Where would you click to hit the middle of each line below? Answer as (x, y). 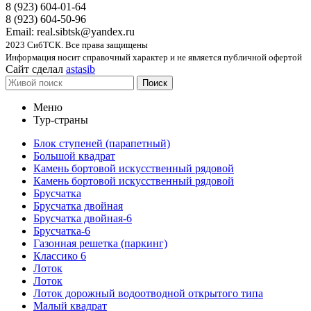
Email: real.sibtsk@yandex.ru (70, 31)
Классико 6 (60, 255)
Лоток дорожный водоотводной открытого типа (148, 293)
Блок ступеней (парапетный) (102, 143)
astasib (81, 69)
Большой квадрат (74, 155)
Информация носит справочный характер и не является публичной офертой (154, 57)
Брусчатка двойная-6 (83, 218)
